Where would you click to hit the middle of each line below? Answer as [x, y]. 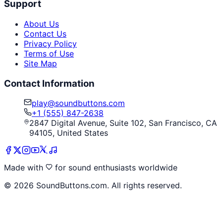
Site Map [40, 63]
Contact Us [45, 33]
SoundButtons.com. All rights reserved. [108, 186]
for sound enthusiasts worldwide [115, 168]
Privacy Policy [50, 43]
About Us [41, 24]
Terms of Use [49, 53]
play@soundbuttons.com [78, 103]
